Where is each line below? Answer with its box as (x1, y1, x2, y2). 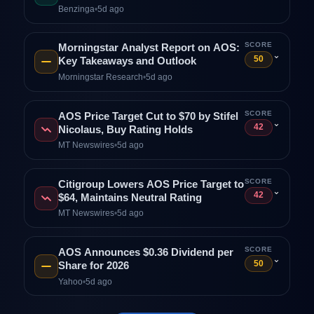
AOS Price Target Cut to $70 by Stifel (57, 110, 238, 122)
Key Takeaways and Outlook (57, 55, 196, 67)
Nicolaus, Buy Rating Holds (57, 123, 193, 135)
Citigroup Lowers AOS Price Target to (57, 178, 244, 190)
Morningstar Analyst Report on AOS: (57, 42, 240, 54)
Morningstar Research (57, 72, 143, 83)
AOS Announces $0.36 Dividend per (57, 247, 233, 258)
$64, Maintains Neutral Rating (57, 191, 202, 203)
